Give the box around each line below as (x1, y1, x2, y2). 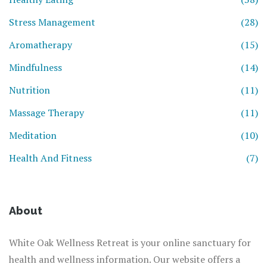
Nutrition (9, 83, 50, 97)
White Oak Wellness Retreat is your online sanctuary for (9, 236, 251, 250)
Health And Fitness (9, 151, 92, 165)
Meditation (9, 129, 57, 142)
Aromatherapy (9, 38, 72, 52)
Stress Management (9, 15, 95, 29)
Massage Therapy (9, 106, 84, 120)
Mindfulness (9, 61, 62, 74)
